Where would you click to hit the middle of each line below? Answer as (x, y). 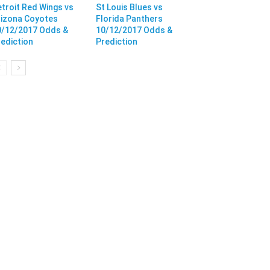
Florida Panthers (129, 19)
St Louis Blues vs (129, 8)
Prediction (116, 42)
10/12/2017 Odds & (134, 30)
